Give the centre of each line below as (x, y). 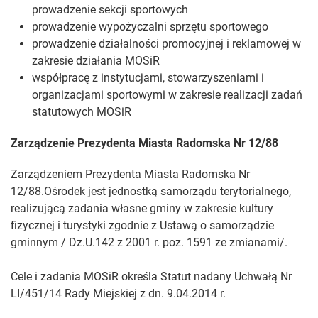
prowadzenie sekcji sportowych (110, 10)
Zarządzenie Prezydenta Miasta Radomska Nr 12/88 (144, 143)
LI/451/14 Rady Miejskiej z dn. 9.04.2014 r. (118, 294)
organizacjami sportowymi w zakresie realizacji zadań (167, 95)
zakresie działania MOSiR (96, 61)
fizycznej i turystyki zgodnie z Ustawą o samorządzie (142, 226)
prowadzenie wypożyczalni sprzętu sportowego (150, 27)
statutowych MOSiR (82, 112)
